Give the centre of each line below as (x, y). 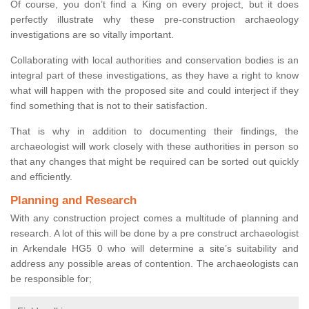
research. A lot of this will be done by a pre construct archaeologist (154, 233)
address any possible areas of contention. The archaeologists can (154, 264)
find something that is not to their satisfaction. (109, 106)
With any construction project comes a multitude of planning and (154, 218)
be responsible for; (51, 279)
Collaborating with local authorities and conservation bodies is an (154, 60)
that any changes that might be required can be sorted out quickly (154, 162)
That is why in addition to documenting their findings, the (154, 131)
